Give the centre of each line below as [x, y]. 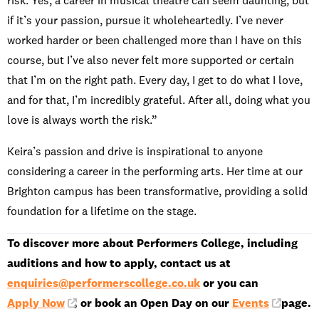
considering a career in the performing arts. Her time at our [155, 172]
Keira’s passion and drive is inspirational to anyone [135, 152]
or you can [229, 283]
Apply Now [36, 303]
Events [251, 303]
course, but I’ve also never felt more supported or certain [151, 61]
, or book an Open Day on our [153, 303]
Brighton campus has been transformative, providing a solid [157, 192]
